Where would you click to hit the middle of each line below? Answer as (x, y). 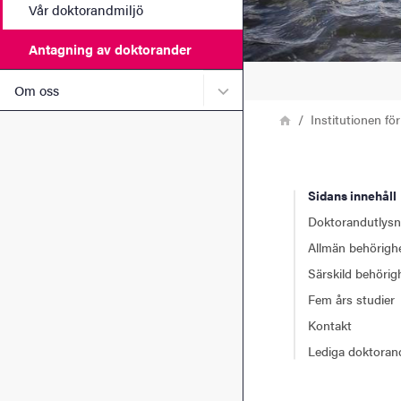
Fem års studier (351, 299)
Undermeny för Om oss (302, 89)
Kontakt (330, 324)
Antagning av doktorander (110, 49)
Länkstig (270, 117)
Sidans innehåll (352, 195)
